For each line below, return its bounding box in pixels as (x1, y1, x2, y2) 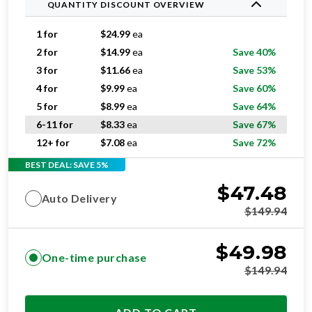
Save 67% (233, 118, 276, 130)
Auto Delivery (42, 192, 118, 205)
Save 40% (233, 46, 276, 58)
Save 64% (233, 100, 276, 112)
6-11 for (36, 118, 73, 130)
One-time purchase (42, 251, 147, 264)
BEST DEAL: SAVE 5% (25, 159, 109, 170)
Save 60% (233, 82, 276, 94)
